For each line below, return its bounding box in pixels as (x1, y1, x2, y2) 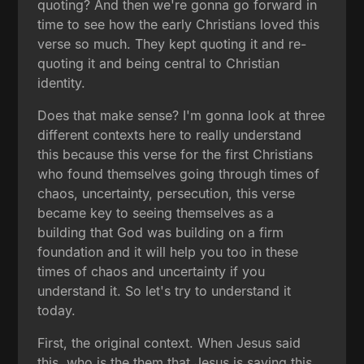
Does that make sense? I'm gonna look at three (37, 106, 326, 123)
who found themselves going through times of (37, 165, 320, 182)
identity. (37, 74, 86, 91)
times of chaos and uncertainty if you (37, 262, 266, 279)
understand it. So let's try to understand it (37, 282, 292, 299)
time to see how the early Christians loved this (37, 15, 320, 32)
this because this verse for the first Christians (37, 145, 314, 162)
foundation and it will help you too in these (37, 243, 299, 260)
